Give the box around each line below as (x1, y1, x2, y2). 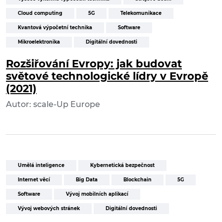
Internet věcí (18, 177, 50, 183)
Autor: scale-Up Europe (6, 100, 100, 110)
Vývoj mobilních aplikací (66, 191, 128, 197)
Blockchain (123, 177, 152, 183)
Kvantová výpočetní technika (18, 25, 92, 31)
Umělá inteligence (18, 163, 64, 168)
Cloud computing (18, 10, 62, 16)
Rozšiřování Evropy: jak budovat (6, 57, 182, 70)
